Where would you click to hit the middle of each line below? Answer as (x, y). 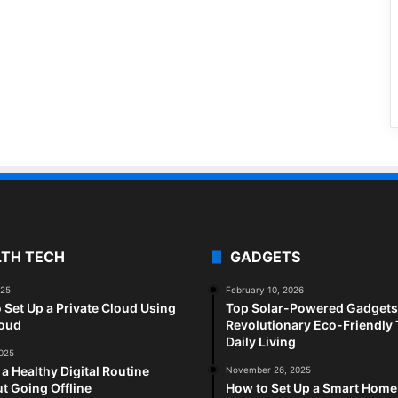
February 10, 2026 (265, 290)
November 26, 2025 (268, 370)
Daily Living (261, 342)
